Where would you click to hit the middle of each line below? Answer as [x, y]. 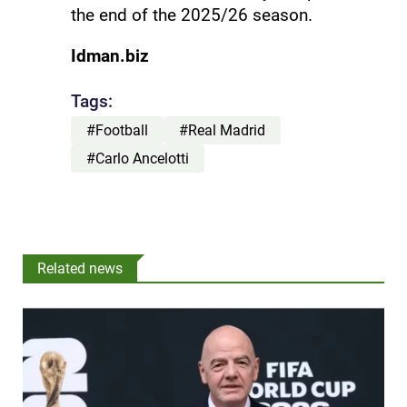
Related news [80, 268]
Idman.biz [109, 55]
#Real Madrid [222, 131]
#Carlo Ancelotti [137, 158]
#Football [117, 131]
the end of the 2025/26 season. [191, 15]
